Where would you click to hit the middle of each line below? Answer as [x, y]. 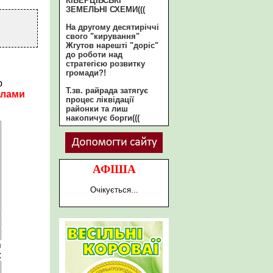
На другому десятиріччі [112, 27]
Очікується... [114, 190]
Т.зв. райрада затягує [107, 90]
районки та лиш [97, 109]
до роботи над [94, 55]
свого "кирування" [103, 36]
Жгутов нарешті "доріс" [112, 45]
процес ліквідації [100, 100]
